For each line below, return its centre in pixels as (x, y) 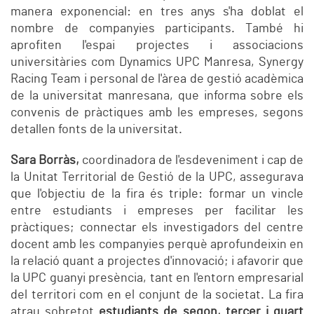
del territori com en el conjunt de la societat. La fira (157, 295)
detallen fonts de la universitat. (96, 130)
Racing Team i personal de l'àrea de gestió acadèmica (157, 80)
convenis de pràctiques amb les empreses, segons (157, 113)
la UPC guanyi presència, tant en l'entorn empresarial (157, 279)
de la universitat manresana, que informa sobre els (157, 96)
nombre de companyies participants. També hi (157, 29)
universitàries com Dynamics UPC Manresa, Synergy (157, 63)
